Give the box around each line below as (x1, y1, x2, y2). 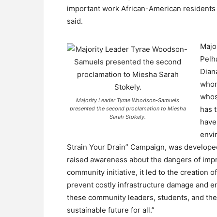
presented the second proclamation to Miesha (69, 105, 186, 112)
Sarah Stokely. (109, 113, 146, 120)
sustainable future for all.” (67, 205, 155, 215)
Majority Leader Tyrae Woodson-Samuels (76, 97, 179, 104)
